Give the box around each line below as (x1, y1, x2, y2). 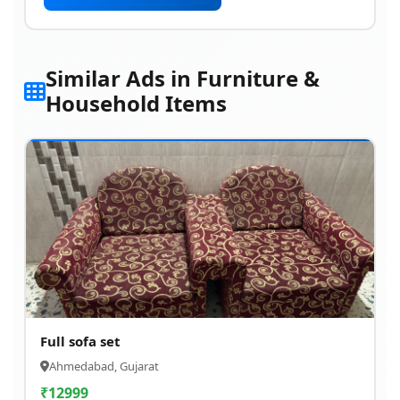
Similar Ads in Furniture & (46, 63, 320, 93)
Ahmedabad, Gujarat (49, 358, 159, 374)
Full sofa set (40, 332, 121, 350)
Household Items (46, 88, 227, 118)
